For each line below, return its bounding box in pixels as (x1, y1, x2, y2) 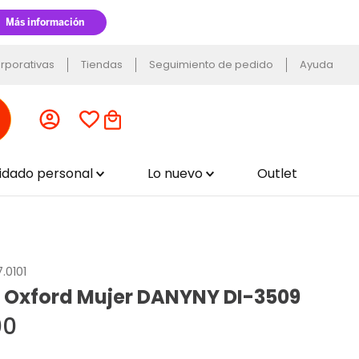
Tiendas (81, 57, 123, 72)
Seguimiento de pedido (149, 57, 273, 72)
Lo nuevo (147, 164, 204, 183)
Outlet (256, 164, 297, 183)
